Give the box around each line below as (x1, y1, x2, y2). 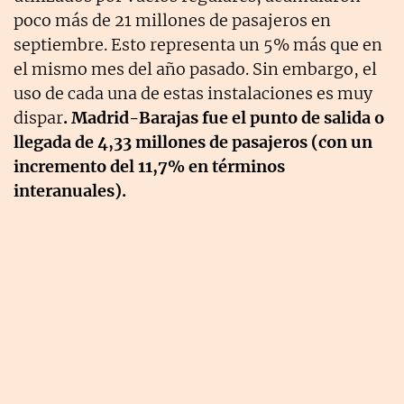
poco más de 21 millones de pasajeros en (14, 10, 331, 32)
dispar (14, 107, 63, 129)
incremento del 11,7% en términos (14, 156, 285, 178)
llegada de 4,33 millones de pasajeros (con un (14, 132, 372, 153)
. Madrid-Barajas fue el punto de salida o (63, 107, 384, 129)
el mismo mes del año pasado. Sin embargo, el (14, 59, 377, 80)
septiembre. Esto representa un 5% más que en (14, 34, 382, 56)
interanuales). (14, 180, 126, 202)
